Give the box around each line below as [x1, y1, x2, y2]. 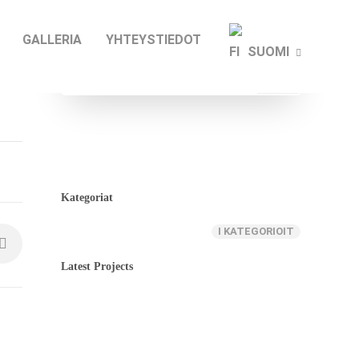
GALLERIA [22, 32, 82, 47]
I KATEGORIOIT [218, 225, 294, 237]
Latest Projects [61, 260, 133, 272]
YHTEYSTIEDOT [106, 32, 201, 47]
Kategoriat [61, 192, 113, 204]
